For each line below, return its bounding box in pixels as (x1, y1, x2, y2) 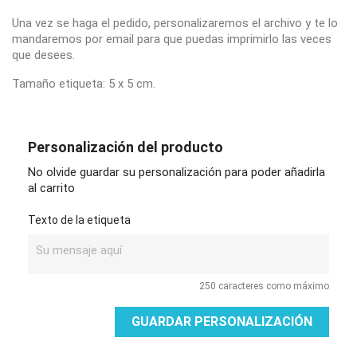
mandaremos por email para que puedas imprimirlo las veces (12, 32, 331, 46)
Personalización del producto (28, 139, 223, 155)
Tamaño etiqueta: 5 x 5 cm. (12, 76, 155, 91)
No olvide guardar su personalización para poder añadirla (28, 165, 325, 179)
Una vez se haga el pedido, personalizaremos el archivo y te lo (12, 16, 338, 30)
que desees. (12, 48, 75, 62)
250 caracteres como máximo (199, 280, 329, 292)
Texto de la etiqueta (28, 214, 131, 226)
